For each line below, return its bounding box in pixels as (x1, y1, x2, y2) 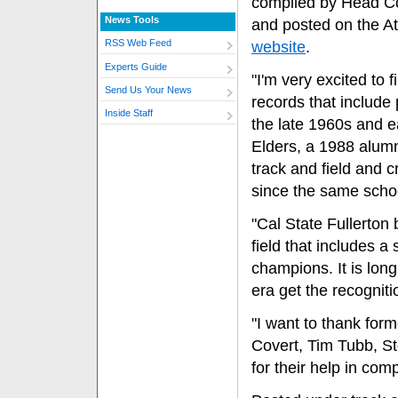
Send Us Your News (105, 84, 192, 96)
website (251, 38, 306, 56)
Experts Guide (105, 60, 167, 72)
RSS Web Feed (105, 37, 171, 49)
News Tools (105, 13, 159, 25)
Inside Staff (105, 107, 153, 119)
